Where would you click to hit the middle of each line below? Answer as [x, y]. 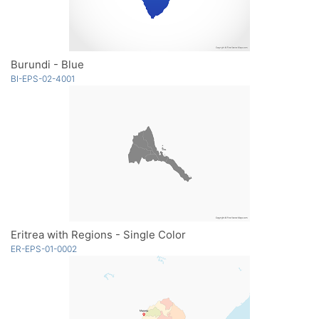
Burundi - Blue [47, 64]
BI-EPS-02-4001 [43, 78]
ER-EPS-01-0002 [44, 249]
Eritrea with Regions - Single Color [98, 234]
